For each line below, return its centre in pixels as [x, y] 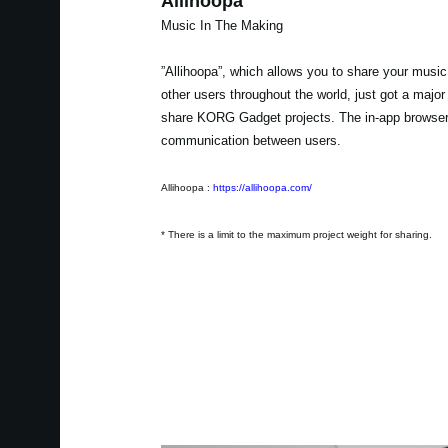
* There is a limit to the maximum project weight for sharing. [296, 234]
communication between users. [250, 140]
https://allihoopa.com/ [262, 187]
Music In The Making [221, 25]
